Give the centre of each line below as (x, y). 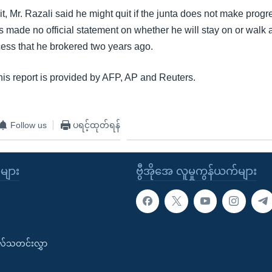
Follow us (29, 125)
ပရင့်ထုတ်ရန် (97, 125)
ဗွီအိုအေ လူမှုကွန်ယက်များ (196, 172)
